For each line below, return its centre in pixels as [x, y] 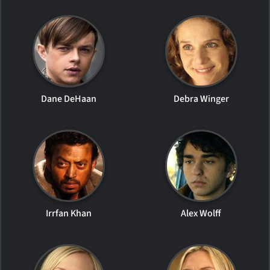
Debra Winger [201, 99]
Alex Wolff [201, 213]
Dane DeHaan [69, 99]
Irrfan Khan [69, 213]
